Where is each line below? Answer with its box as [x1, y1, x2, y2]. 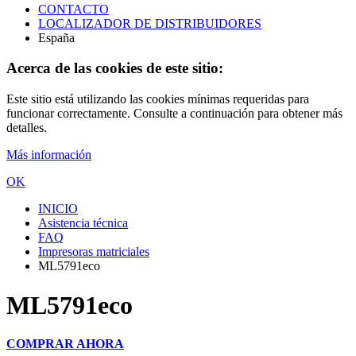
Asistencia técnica [38, 216, 128, 230]
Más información [6, 148, 91, 162]
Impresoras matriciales [38, 245, 149, 259]
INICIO [38, 202, 78, 216]
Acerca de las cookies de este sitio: [6, 60, 223, 77]
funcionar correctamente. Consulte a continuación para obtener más [6, 106, 342, 121]
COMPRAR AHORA [6, 336, 124, 350]
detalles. [6, 121, 47, 135]
